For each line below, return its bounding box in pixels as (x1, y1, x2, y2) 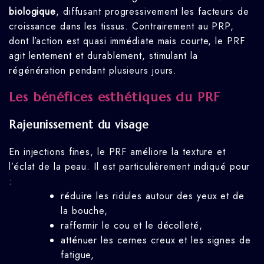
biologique (9, 5, 57, 19)
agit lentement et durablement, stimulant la (9, 49, 198, 63)
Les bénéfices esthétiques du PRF (9, 88, 220, 105)
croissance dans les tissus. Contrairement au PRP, (9, 19, 235, 34)
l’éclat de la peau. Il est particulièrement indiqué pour (9, 159, 250, 173)
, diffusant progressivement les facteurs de (56, 5, 249, 19)
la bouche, (61, 203, 108, 217)
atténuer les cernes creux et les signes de (61, 233, 251, 247)
